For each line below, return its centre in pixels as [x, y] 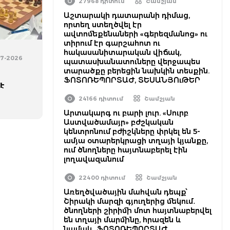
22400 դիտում [102, 178]
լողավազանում [94, 159]
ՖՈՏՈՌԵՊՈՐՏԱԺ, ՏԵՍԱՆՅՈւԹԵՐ [132, 80]
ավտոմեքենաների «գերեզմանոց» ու [136, 34]
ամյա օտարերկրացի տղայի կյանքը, [136, 141]
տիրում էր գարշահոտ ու [112, 43]
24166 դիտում [101, 99]
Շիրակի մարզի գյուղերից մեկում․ [130, 201]
